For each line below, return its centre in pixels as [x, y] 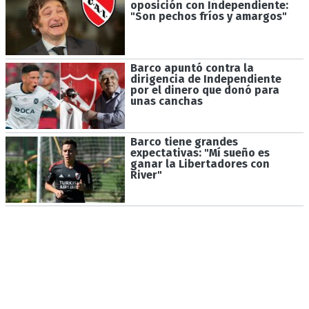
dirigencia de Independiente [206, 79]
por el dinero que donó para [205, 90]
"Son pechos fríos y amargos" [208, 17]
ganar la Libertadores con [200, 163]
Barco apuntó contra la [192, 68]
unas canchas [166, 101]
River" [146, 175]
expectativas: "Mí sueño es [200, 152]
